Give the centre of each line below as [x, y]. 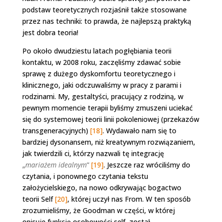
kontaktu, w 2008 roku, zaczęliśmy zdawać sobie [101, 62]
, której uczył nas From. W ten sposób [129, 199]
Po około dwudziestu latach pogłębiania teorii [97, 51]
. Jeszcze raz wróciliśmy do [147, 165]
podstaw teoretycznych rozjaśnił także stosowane [104, 9]
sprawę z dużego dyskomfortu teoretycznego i [99, 73]
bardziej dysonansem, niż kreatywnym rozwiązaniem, [109, 142]
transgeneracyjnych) [56, 130]
